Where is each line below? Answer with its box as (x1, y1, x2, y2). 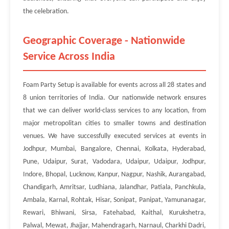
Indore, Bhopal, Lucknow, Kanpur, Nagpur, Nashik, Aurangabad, (23, 171, 206, 178)
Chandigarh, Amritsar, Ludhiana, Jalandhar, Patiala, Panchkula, (23, 184, 206, 191)
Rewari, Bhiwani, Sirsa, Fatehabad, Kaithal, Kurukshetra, (23, 209, 206, 217)
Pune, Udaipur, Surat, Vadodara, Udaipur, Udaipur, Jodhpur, (23, 158, 206, 166)
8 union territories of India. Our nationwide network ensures (23, 94, 206, 102)
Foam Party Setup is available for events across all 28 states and (23, 81, 206, 89)
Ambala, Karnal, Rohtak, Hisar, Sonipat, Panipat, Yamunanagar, (23, 196, 206, 204)
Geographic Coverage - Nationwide (23, 35, 185, 47)
